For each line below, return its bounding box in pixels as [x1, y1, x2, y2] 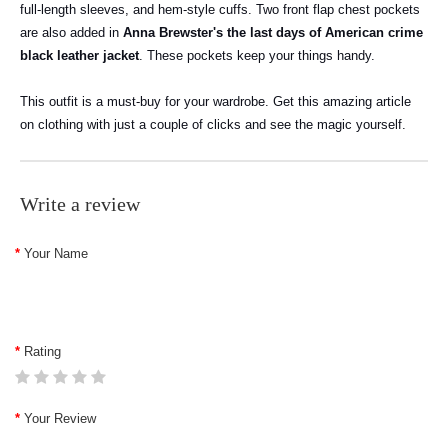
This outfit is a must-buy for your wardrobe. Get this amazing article [20, 94, 411, 109]
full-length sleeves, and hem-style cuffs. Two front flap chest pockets [20, 2, 420, 17]
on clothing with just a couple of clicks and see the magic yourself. [20, 117, 406, 132]
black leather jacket [20, 48, 139, 63]
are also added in [20, 25, 119, 40]
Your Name [24, 246, 88, 261]
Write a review [20, 193, 140, 215]
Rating [24, 344, 61, 359]
